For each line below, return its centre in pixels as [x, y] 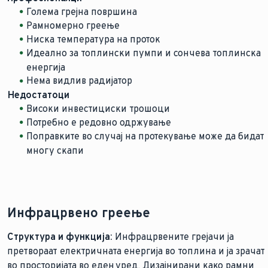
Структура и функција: [60, 236]
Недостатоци [38, 95]
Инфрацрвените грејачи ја [173, 236]
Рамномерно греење [73, 25]
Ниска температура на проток [93, 39]
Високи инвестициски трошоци [98, 109]
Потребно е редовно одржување [99, 122]
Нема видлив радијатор [79, 81]
